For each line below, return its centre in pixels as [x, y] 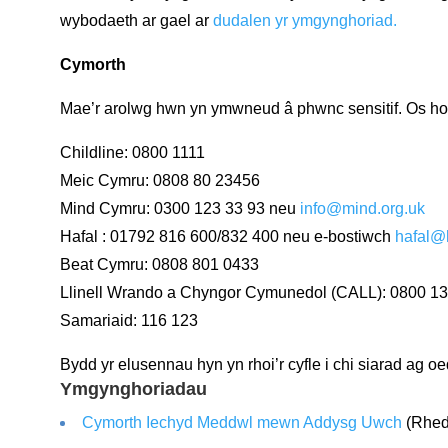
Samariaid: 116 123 [128, 320]
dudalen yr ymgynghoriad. [304, 20]
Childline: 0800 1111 [132, 152]
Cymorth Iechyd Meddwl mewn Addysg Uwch [241, 422]
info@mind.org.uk [362, 208]
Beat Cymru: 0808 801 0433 [159, 264]
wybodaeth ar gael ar [136, 20]
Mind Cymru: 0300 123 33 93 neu [179, 208]
